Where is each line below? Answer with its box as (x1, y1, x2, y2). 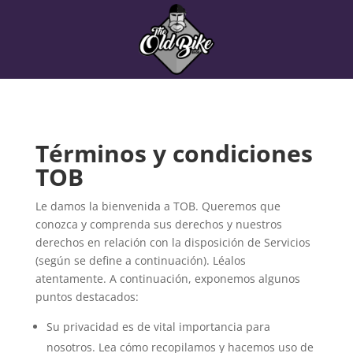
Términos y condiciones (35, 137, 313, 169)
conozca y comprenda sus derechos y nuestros (35, 217, 282, 232)
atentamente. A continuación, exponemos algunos (35, 271, 300, 286)
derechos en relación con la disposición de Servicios (35, 235, 310, 250)
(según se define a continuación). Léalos (35, 253, 246, 268)
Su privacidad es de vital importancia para (46, 319, 270, 334)
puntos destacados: (35, 289, 139, 304)
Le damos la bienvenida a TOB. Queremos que (35, 199, 281, 214)
